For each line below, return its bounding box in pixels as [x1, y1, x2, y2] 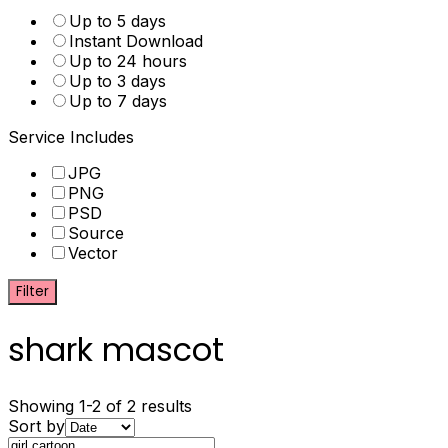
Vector [68, 243, 118, 263]
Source [68, 223, 124, 243]
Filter [16, 282, 49, 301]
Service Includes [8, 127, 134, 147]
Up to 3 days [69, 71, 166, 91]
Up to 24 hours [69, 51, 187, 71]
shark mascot [8, 327, 224, 373]
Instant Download [69, 31, 203, 51]
